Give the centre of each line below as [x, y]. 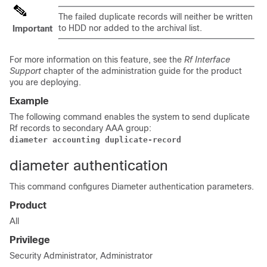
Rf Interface [207, 60]
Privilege [30, 240]
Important [32, 29]
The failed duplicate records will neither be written [156, 17]
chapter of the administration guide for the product [142, 71]
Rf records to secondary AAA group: [80, 128]
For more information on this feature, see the [97, 60]
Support [25, 71]
